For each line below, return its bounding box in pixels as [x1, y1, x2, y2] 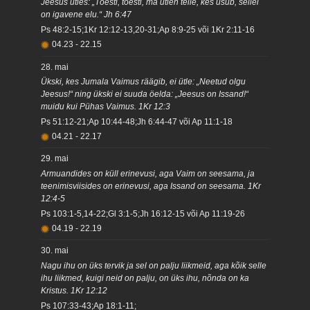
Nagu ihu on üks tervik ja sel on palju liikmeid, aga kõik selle [41, 260, 267, 271]
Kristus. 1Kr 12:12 [41, 285, 108, 295]
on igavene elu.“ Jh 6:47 [41, 10, 132, 20]
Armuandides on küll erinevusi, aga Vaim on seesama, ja [41, 169, 255, 179]
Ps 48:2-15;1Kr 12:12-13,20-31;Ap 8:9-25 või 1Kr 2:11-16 [41, 24, 255, 35]
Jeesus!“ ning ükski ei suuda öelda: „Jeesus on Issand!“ [41, 89, 249, 100]
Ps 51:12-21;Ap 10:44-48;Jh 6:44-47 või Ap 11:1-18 [41, 116, 233, 127]
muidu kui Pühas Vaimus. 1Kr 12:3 [41, 102, 171, 112]
